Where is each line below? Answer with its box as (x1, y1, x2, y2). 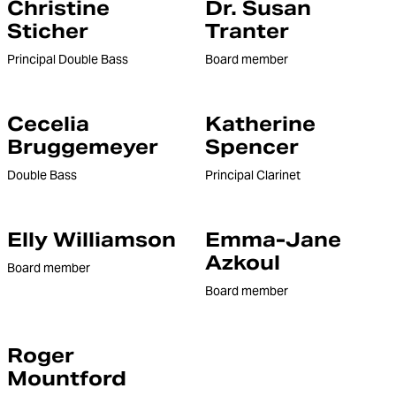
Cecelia (7, 111, 89, 136)
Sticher (7, 19, 88, 43)
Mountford (7, 366, 126, 391)
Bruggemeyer (7, 134, 158, 159)
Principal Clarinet (205, 167, 301, 183)
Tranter (205, 19, 289, 43)
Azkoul (205, 250, 280, 275)
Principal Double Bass (7, 51, 128, 67)
